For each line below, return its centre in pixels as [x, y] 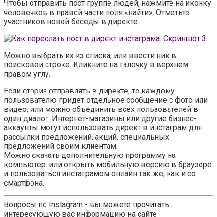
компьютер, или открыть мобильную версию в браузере [108, 165]
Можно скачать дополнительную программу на [90, 155]
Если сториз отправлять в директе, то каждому [89, 91]
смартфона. [24, 183]
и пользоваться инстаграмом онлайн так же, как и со [100, 174]
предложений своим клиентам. [61, 146]
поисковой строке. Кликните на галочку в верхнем [96, 65]
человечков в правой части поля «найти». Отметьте [97, 13]
